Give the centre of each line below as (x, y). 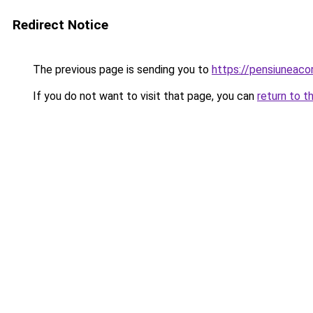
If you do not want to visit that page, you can (144, 96)
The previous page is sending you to (121, 70)
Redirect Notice (60, 25)
